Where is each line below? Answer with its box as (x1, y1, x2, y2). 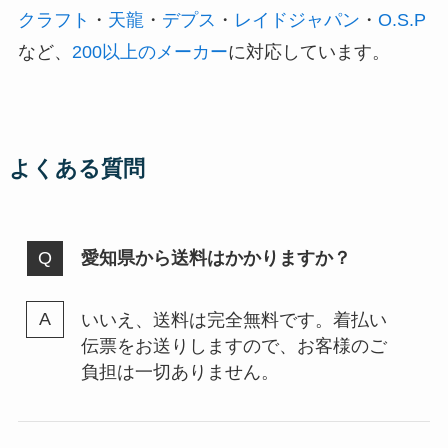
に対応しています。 (227, 42, 390, 63)
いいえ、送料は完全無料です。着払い (80, 309, 387, 330)
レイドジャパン (233, 10, 360, 31)
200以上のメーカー (71, 42, 228, 63)
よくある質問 (8, 157, 145, 182)
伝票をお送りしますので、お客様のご (80, 335, 387, 356)
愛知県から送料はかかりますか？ (80, 248, 351, 269)
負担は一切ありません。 (80, 361, 279, 382)
